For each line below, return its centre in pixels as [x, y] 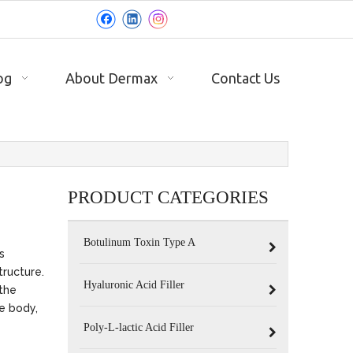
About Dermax [111, 78]
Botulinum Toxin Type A [139, 242]
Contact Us [245, 78]
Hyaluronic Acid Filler [134, 285]
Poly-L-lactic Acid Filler [139, 327]
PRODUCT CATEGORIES [168, 197]
